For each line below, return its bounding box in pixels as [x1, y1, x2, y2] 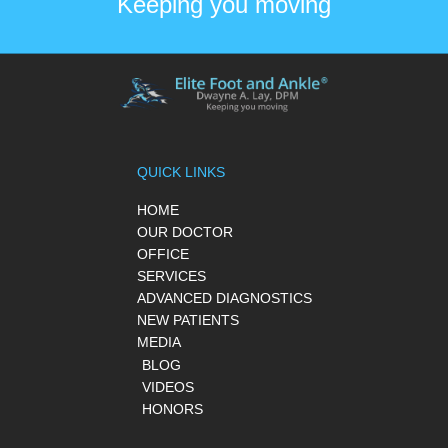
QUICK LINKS [136, 164, 225, 181]
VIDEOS [141, 379, 194, 395]
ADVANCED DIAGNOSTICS [136, 290, 312, 306]
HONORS [141, 401, 203, 417]
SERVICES [136, 268, 206, 284]
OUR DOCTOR [136, 224, 233, 240]
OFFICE [136, 246, 189, 262]
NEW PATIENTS [136, 312, 239, 328]
